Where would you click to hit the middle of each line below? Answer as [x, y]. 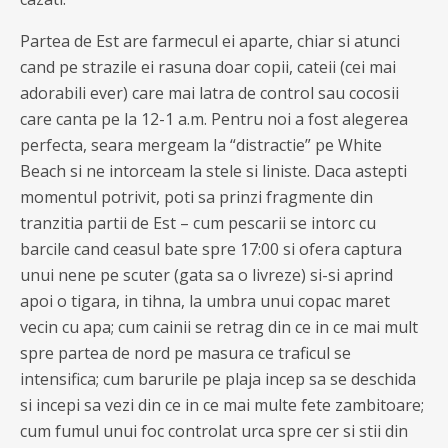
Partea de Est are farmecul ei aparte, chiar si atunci [210, 41]
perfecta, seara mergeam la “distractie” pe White [201, 145]
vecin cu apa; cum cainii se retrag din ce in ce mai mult [219, 327]
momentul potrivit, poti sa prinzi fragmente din [196, 197]
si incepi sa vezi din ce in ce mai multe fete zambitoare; [222, 405]
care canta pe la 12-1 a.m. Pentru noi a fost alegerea [214, 119]
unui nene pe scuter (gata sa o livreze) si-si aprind [206, 275]
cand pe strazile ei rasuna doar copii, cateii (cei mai [208, 67]
